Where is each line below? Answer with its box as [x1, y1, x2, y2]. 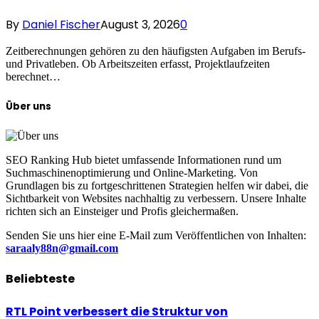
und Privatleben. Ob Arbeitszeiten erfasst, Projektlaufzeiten [6, 58, 270, 70]
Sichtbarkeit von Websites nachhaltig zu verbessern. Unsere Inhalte [6, 192, 306, 204]
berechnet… [6, 70, 61, 83]
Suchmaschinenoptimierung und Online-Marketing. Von [6, 166, 258, 179]
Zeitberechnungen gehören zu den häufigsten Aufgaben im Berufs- [6, 45, 305, 58]
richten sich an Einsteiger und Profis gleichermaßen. [6, 204, 239, 217]
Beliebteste [6, 270, 75, 287]
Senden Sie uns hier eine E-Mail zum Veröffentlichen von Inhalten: [6, 229, 306, 241]
